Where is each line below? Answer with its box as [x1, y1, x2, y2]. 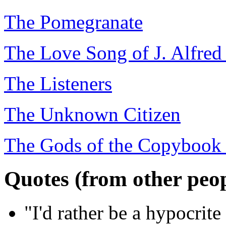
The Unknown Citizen [4, 103, 181, 126]
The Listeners [4, 73, 112, 95]
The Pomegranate [4, 11, 143, 33]
